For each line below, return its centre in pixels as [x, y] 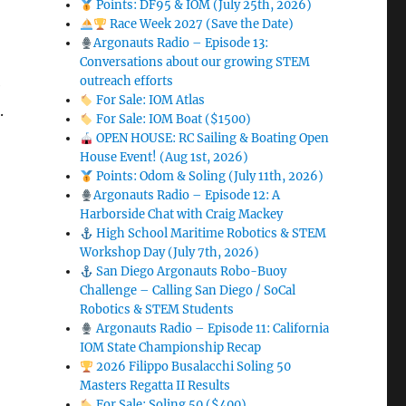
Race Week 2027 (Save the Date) [200, 24]
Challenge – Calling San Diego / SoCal [188, 291]
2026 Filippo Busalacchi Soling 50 [192, 367]
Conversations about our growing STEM [195, 63]
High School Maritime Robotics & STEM [209, 234]
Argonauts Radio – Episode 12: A [186, 196]
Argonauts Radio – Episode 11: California [211, 329]
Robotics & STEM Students [157, 310]
